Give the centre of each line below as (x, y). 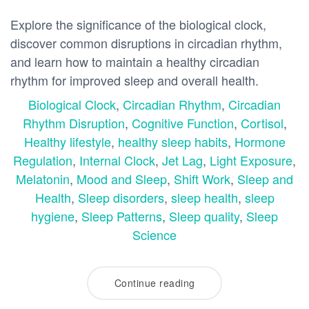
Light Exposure (251, 160)
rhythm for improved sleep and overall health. (134, 80)
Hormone (260, 141)
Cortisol (262, 122)
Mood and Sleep (122, 178)
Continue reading (154, 283)
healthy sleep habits (172, 141)
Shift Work (202, 178)
